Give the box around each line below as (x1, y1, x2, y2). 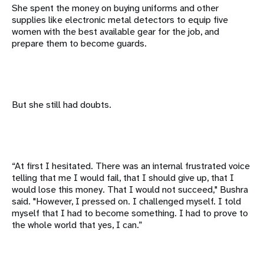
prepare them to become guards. (12, 37, 147, 49)
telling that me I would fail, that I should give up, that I (12, 171, 234, 184)
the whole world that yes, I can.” (12, 218, 142, 231)
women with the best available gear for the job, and (12, 25, 219, 38)
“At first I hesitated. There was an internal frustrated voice (12, 159, 250, 172)
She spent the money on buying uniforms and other (12, 1, 219, 14)
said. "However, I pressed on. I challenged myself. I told (12, 194, 241, 207)
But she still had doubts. (12, 98, 111, 111)
